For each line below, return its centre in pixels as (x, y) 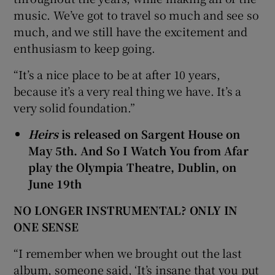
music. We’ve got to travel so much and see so (136, 14)
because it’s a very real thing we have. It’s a (128, 91)
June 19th (55, 183)
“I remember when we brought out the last (128, 253)
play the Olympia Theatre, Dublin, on (133, 167)
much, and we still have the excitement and (131, 31)
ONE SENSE (46, 226)
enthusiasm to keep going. (84, 48)
